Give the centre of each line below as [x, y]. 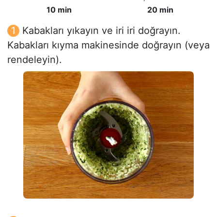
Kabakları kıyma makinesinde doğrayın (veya [108, 45]
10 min [59, 10]
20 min [161, 10]
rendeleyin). [35, 60]
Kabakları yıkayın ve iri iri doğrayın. [101, 31]
